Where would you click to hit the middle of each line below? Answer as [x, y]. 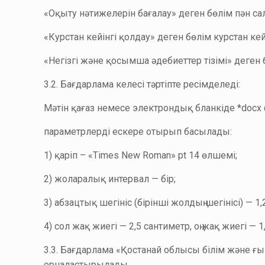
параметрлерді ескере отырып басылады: [138, 132]
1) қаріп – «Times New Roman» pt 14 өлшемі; [141, 155]
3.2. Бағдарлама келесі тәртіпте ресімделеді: [142, 84]
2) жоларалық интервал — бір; [110, 179]
